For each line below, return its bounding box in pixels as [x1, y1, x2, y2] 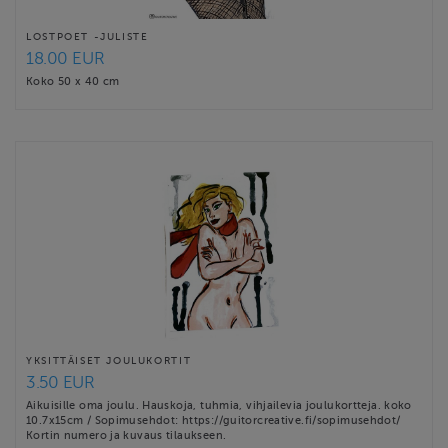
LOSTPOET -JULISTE [26, 31, 149, 43]
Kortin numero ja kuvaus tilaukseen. [26, 429, 227, 442]
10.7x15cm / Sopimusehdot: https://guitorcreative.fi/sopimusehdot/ [26, 414, 401, 427]
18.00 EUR [26, 49, 105, 69]
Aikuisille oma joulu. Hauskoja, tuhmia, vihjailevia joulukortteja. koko [26, 399, 412, 412]
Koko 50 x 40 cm [26, 75, 120, 88]
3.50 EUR [26, 373, 95, 393]
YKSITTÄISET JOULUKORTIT [26, 355, 192, 367]
